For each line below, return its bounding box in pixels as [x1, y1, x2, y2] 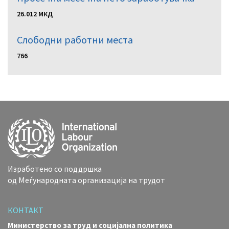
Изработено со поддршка [8, 163, 102, 174]
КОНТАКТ [8, 204, 43, 215]
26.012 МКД [17, 9, 53, 18]
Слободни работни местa [17, 33, 133, 46]
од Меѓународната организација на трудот [8, 174, 165, 185]
